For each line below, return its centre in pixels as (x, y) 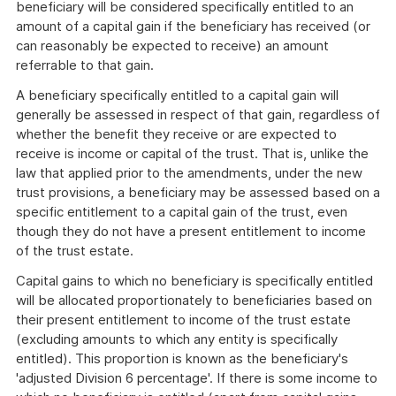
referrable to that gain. (85, 65)
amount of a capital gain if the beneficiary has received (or (193, 26)
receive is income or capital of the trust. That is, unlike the (192, 153)
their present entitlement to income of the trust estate (183, 320)
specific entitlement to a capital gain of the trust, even (182, 212)
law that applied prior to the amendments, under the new (189, 173)
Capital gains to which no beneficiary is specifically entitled (194, 281)
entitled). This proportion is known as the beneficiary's (182, 358)
